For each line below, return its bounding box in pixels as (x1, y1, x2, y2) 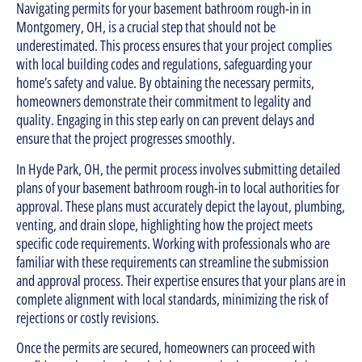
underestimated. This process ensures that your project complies (16, 36, 332, 56)
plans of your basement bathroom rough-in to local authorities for (16, 177, 339, 197)
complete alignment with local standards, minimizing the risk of (16, 288, 328, 309)
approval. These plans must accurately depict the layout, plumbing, (16, 196, 345, 216)
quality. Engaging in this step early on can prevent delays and (16, 110, 314, 130)
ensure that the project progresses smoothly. (16, 128, 235, 149)
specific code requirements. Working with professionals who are (16, 233, 330, 253)
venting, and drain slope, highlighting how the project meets (16, 214, 313, 234)
